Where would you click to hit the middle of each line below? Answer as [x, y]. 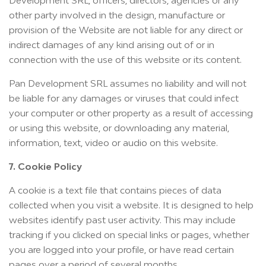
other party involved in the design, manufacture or [117, 15]
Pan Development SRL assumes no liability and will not [128, 83]
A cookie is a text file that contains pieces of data [115, 190]
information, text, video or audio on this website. [113, 142]
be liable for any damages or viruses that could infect [124, 98]
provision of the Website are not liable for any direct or [126, 30]
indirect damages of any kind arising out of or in [112, 45]
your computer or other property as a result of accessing [131, 113]
